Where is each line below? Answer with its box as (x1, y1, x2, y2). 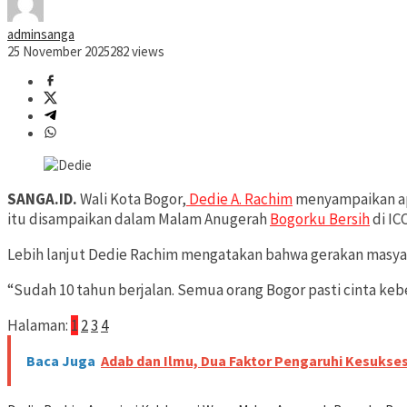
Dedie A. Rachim (186, 189, 293, 210)
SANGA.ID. (7, 189, 77, 210)
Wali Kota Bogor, (77, 189, 186, 210)
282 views (110, 43, 164, 61)
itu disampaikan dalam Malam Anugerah (7, 209, 270, 230)
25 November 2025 (7, 43, 110, 61)
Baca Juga (26, 352, 95, 371)
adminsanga (7, 25, 74, 44)
